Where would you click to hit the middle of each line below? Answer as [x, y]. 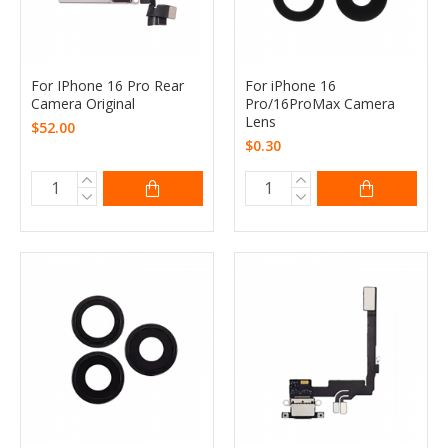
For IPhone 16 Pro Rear [107, 85]
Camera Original [83, 103]
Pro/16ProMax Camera [319, 103]
